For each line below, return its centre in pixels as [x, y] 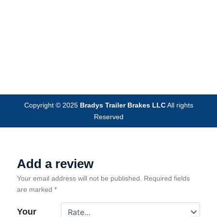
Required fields [167, 178]
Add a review [55, 164]
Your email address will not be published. [79, 178]
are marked [36, 189]
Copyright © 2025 [52, 105]
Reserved [108, 117]
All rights [179, 105]
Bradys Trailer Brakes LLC [123, 105]
